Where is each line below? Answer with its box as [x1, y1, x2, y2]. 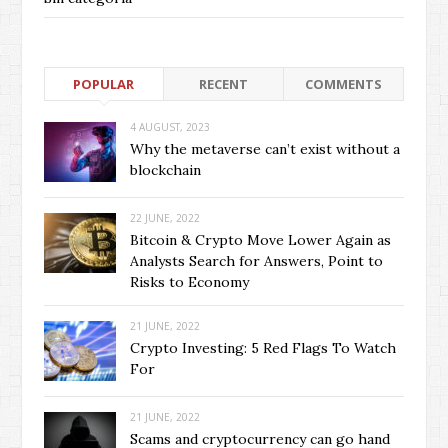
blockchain [130, 161, 201, 180]
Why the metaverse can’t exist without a [130, 140, 400, 159]
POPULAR [73, 75, 135, 94]
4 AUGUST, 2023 [130, 120, 210, 135]
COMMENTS [304, 75, 382, 94]
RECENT [198, 75, 248, 94]
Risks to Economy [130, 273, 249, 292]
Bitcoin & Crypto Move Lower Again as [130, 231, 391, 250]
